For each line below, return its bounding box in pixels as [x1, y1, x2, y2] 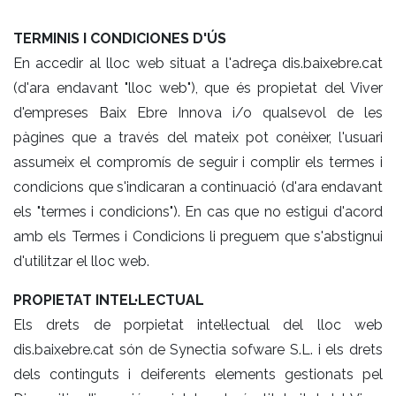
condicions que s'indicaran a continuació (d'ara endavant [13, 178, 383, 195]
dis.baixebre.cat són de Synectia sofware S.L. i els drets [13, 340, 383, 358]
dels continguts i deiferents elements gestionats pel [13, 365, 383, 383]
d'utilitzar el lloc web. [13, 252, 149, 270]
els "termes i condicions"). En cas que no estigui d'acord [13, 202, 383, 220]
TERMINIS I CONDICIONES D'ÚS [13, 29, 226, 47]
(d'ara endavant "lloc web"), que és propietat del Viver [13, 79, 383, 96]
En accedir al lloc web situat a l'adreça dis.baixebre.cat [13, 54, 383, 72]
